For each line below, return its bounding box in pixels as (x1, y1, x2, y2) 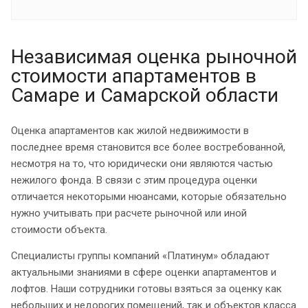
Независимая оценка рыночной (11, 45, 297, 68)
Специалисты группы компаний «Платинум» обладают (11, 249, 269, 262)
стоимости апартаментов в (11, 64, 256, 87)
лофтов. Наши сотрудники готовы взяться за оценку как (11, 282, 282, 295)
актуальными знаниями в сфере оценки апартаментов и (11, 265, 276, 278)
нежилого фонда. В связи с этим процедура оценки (11, 173, 257, 186)
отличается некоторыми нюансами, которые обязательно (11, 190, 287, 203)
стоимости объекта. (11, 223, 107, 236)
